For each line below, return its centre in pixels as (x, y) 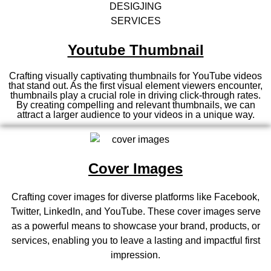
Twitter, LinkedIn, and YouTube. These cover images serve (135, 211)
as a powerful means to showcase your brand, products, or (135, 226)
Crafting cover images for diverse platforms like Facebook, (135, 197)
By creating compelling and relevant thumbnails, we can (135, 105)
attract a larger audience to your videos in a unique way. (135, 114)
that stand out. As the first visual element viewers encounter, (135, 85)
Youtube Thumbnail (135, 50)
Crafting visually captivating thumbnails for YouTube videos (135, 76)
